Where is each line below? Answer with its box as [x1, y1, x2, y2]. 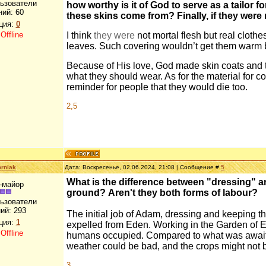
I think [66, 30, 94, 40]
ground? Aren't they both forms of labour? [66, 188, 258, 198]
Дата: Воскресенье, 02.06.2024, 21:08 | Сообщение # [65, 164, 221, 170]
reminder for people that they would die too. [66, 82, 248, 92]
